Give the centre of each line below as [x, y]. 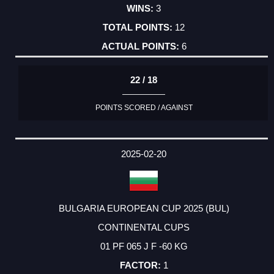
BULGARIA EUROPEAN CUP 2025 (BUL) [144, 208]
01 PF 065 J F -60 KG [144, 246]
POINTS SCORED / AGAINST [144, 107]
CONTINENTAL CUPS [144, 227]
